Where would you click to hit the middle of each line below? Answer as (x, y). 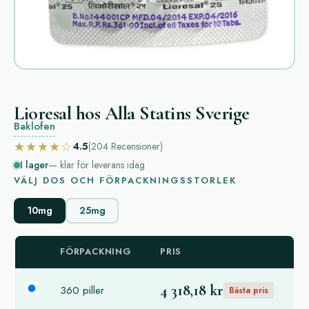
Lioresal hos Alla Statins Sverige (132, 113)
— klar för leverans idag (97, 165)
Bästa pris (249, 290)
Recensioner (136, 146)
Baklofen (34, 126)
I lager (34, 165)
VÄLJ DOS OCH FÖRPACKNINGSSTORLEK (125, 180)
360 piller (82, 290)
